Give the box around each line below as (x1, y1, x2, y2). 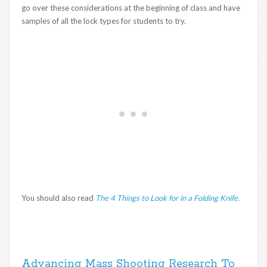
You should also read (21, 193, 95, 203)
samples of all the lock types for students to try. (21, 16, 186, 26)
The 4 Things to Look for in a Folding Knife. (95, 193, 240, 203)
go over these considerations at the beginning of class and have (21, 3, 240, 13)
